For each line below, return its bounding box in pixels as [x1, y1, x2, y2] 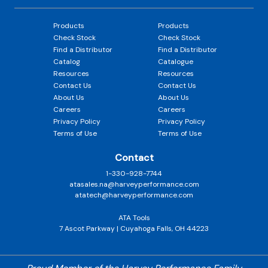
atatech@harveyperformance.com [75, 190, 193, 200]
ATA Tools [118, 212, 150, 223]
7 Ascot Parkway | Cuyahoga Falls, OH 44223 [59, 223, 209, 233]
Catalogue [158, 56, 193, 66]
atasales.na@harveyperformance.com [69, 179, 199, 189]
